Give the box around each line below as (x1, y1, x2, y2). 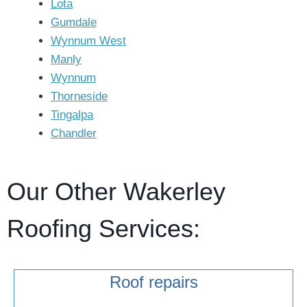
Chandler (51, 127, 97, 140)
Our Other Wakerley (7, 177, 225, 206)
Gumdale (51, 16, 97, 29)
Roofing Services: (7, 214, 200, 243)
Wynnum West (51, 34, 126, 47)
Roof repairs (109, 273, 198, 291)
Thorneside (51, 90, 108, 103)
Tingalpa (51, 108, 93, 121)
